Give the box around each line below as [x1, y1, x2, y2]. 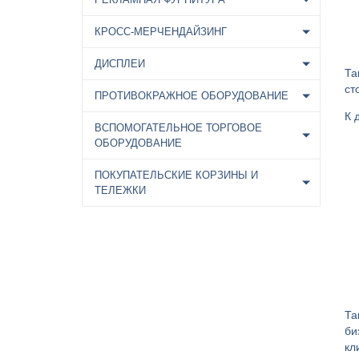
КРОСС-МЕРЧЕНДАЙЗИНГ [95, 26, 227, 38]
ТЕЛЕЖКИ [95, 184, 146, 196]
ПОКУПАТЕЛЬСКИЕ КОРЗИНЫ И [95, 169, 258, 181]
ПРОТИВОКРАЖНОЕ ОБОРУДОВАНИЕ [95, 90, 288, 102]
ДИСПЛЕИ [95, 58, 145, 70]
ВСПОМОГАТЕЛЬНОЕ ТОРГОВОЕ [95, 122, 262, 134]
